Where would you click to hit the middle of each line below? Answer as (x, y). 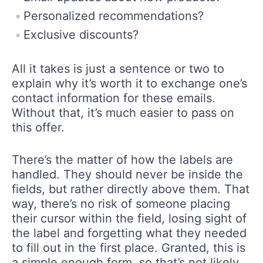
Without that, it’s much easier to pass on (123, 112)
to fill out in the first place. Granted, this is (129, 247)
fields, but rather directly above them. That (131, 189)
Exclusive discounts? (81, 34)
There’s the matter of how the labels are (122, 159)
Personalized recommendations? (114, 16)
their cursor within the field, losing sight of (129, 218)
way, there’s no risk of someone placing (121, 203)
